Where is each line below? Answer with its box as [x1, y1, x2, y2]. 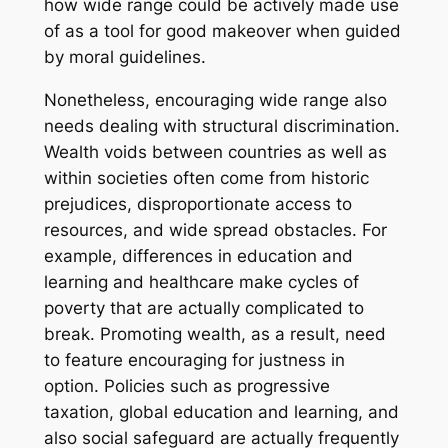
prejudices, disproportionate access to [43, 193, 352, 214]
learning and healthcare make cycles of [43, 271, 359, 292]
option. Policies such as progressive [43, 375, 330, 396]
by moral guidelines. [43, 46, 206, 67]
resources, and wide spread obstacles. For [43, 219, 387, 240]
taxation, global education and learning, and [43, 401, 399, 422]
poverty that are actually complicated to [43, 297, 364, 318]
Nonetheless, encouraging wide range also [43, 89, 387, 110]
